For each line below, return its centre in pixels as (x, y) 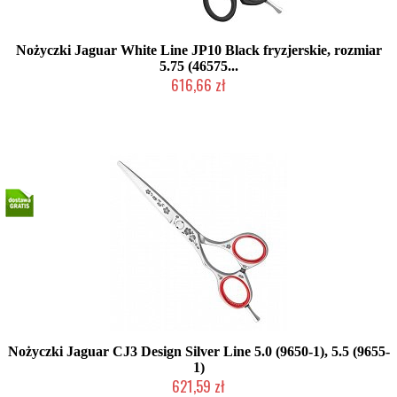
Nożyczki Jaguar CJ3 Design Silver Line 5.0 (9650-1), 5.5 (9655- (198, 351)
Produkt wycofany (198, 102)
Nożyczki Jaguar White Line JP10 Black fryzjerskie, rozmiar (198, 50)
